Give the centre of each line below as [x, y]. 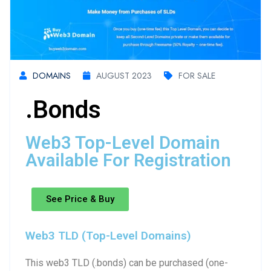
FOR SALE [197, 75]
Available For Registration [128, 160]
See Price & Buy [80, 199]
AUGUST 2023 [124, 75]
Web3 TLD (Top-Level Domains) [108, 235]
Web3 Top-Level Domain [123, 142]
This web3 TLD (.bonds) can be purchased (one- [127, 263]
